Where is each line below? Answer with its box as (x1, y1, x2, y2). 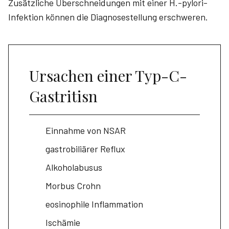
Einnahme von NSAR (45, 125, 126, 136)
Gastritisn (29, 86, 98, 106)
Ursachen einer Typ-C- (29, 65, 187, 86)
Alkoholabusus (45, 162, 102, 173)
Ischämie (45, 217, 80, 228)
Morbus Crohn (45, 180, 101, 191)
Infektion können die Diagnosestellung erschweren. (8, 11, 208, 22)
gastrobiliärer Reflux (45, 143, 125, 154)
